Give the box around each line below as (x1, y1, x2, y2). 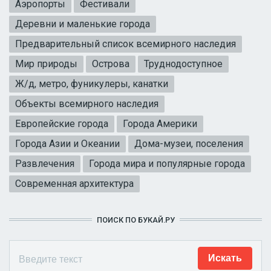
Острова (92, 57, 129, 70)
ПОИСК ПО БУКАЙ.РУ (96, 215, 175, 224)
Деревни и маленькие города (15, 18, 150, 30)
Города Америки (123, 117, 197, 129)
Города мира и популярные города (89, 157, 245, 169)
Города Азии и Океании (15, 137, 120, 149)
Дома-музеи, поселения (134, 137, 243, 149)
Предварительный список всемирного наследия (15, 38, 236, 50)
